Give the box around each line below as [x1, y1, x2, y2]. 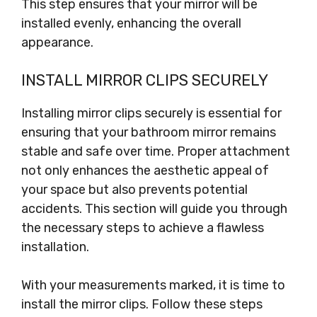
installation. [21, 239, 89, 255]
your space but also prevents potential [21, 182, 248, 197]
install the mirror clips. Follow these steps [21, 296, 263, 312]
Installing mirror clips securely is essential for [21, 105, 282, 121]
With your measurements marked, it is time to [21, 277, 285, 293]
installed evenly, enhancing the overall [21, 16, 241, 31]
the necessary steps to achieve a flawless [21, 220, 264, 236]
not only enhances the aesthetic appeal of [21, 163, 269, 178]
